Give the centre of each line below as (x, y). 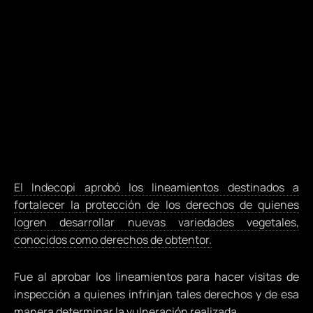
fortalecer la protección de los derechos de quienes (156, 205)
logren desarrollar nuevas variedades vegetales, (156, 223)
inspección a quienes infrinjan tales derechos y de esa (156, 294)
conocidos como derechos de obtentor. (113, 240)
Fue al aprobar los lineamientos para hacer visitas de (156, 277)
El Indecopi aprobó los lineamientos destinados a (156, 188)
